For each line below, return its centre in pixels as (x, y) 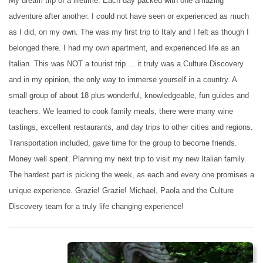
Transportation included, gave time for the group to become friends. (123, 143)
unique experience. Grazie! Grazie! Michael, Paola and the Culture (121, 191)
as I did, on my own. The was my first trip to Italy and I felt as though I (129, 32)
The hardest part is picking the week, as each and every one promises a (131, 175)
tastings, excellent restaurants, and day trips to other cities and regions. (131, 127)
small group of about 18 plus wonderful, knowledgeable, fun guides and (129, 96)
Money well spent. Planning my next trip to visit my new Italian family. (128, 159)
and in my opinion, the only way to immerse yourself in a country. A (123, 80)
